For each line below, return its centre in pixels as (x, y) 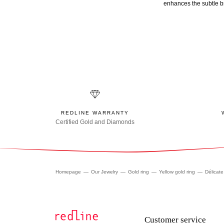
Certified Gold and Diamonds (95, 122)
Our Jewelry (104, 172)
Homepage (68, 172)
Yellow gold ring (177, 172)
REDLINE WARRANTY (95, 113)
